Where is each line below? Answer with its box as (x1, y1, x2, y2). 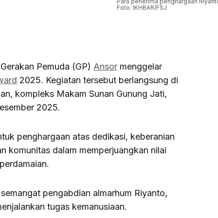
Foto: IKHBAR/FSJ (117, 4, 167, 12)
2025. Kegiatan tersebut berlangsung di (17, 75, 178, 86)
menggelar (117, 61, 162, 72)
